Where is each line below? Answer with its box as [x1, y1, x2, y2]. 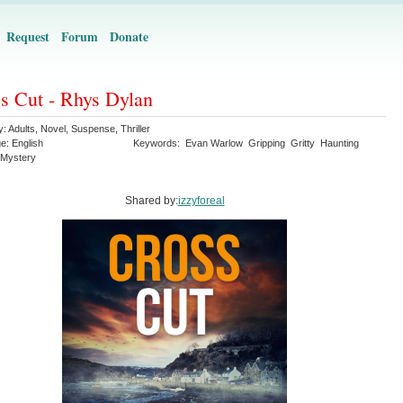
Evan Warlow [185, 138, 243, 148]
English [12, 138, 43, 148]
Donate [110, 27, 148, 46]
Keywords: [133, 138, 185, 148]
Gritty [291, 138, 315, 148]
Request [6, 27, 49, 46]
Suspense [71, 123, 115, 134]
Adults [8, 123, 35, 134]
